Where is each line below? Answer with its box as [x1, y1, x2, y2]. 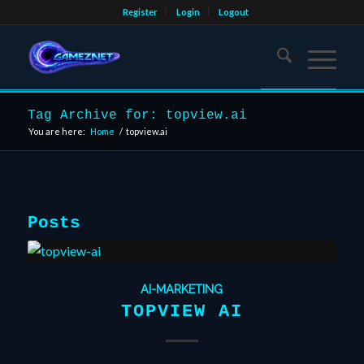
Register [123, 6, 158, 17]
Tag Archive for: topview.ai [27, 108, 247, 123]
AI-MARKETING [141, 282, 223, 296]
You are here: [28, 126, 85, 136]
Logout [219, 6, 249, 17]
